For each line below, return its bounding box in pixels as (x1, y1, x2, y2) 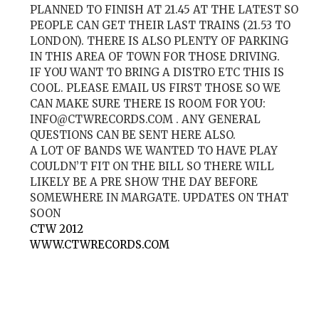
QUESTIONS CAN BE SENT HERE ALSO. (30, 128, 236, 142)
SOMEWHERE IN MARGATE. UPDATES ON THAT (30, 191, 289, 205)
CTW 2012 (30, 222, 84, 236)
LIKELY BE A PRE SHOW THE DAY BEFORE (30, 175, 258, 189)
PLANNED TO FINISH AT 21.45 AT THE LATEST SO (30, 3, 299, 17)
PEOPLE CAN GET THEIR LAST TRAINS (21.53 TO (30, 19, 291, 33)
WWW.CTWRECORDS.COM (30, 238, 170, 252)
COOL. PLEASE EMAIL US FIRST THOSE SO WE (30, 81, 281, 95)
